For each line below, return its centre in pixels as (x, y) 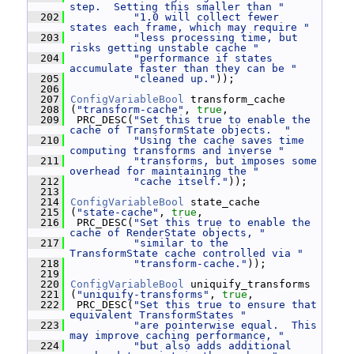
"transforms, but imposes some (225, 161)
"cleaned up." (175, 79)
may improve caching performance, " (177, 335)
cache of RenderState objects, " (168, 233)
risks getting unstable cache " (164, 48)
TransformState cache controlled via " (186, 253)
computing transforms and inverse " (177, 151)
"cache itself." (181, 181)
